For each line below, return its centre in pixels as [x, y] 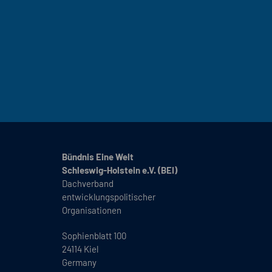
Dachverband [88, 183]
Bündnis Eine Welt [98, 156]
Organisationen [92, 210]
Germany [79, 262]
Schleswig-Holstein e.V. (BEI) [120, 170]
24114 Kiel [80, 249]
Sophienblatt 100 [94, 235]
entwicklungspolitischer [109, 196]
